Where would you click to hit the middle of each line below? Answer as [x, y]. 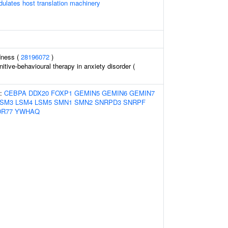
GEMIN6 [115, 93]
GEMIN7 [142, 93]
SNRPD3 [108, 102]
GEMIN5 [87, 93]
